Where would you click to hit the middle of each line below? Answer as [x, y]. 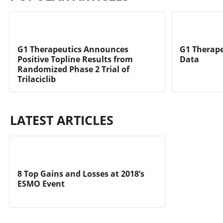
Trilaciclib [37, 79]
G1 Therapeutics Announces [73, 49]
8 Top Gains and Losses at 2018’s [81, 174]
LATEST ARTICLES [62, 120]
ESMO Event [41, 184]
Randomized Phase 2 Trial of [73, 69]
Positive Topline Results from [75, 59]
